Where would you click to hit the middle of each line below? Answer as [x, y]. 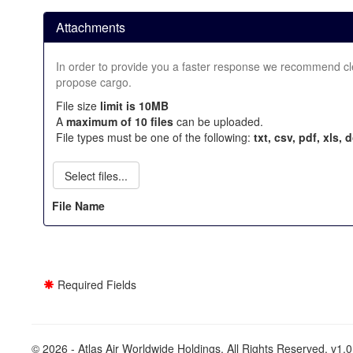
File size [78, 106]
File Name [78, 206]
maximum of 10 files [121, 121]
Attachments [94, 27]
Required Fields [95, 285]
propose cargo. [94, 82]
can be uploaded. [220, 121]
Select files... [97, 176]
